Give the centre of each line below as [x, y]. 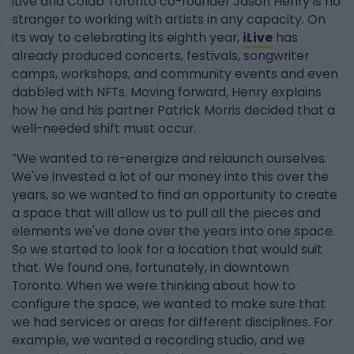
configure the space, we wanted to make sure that [169, 304]
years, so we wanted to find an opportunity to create [175, 195]
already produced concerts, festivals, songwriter [160, 55]
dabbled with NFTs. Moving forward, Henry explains [167, 92]
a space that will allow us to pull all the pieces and [166, 213]
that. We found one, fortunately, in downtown [151, 268]
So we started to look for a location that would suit [167, 250]
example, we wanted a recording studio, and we [158, 341]
